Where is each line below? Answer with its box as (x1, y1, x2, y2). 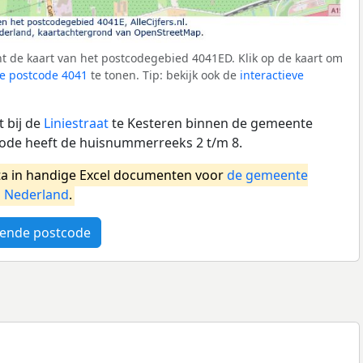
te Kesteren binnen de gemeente (109, 113, 313, 132)
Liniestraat (44, 113, 109, 132)
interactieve (240, 66, 304, 83)
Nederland (4, 185, 69, 203)
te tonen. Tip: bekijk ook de (88, 66, 240, 83)
